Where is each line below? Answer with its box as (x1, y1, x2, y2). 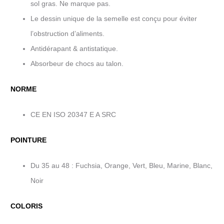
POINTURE (10, 136, 46, 144)
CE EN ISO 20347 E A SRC (30, 110, 116, 118)
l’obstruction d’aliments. (30, 29, 104, 37)
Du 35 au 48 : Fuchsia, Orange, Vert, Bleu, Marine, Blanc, (30, 161, 212, 169)
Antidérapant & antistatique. (30, 44, 118, 52)
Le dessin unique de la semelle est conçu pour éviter (30, 14, 197, 22)
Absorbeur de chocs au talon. (30, 59, 123, 67)
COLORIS (10, 202, 42, 210)
